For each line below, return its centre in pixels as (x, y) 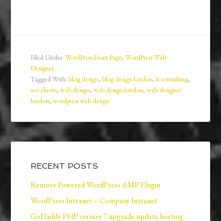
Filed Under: (48, 57)
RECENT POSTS (65, 166)
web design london (118, 90)
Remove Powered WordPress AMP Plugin (96, 185)
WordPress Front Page (94, 57)
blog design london (128, 79)
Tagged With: (50, 79)
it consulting (172, 79)
